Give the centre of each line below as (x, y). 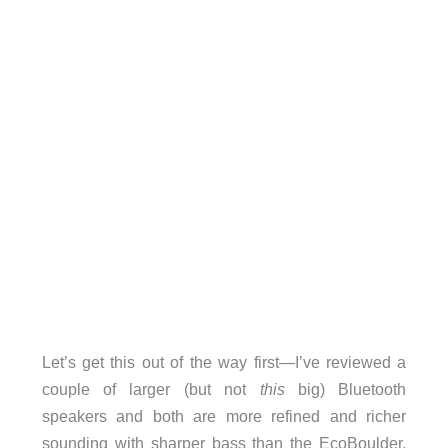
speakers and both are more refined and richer (224, 415)
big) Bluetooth (345, 388)
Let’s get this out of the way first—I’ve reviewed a (224, 361)
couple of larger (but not (150, 388)
